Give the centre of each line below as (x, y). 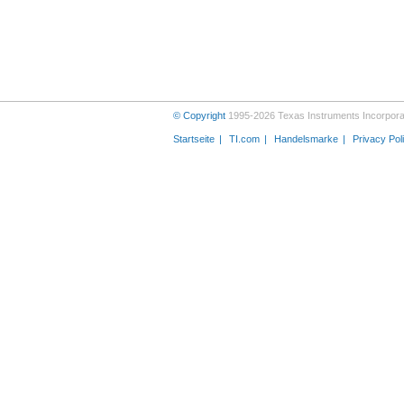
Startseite (194, 139)
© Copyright (199, 115)
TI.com (244, 139)
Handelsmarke (306, 139)
